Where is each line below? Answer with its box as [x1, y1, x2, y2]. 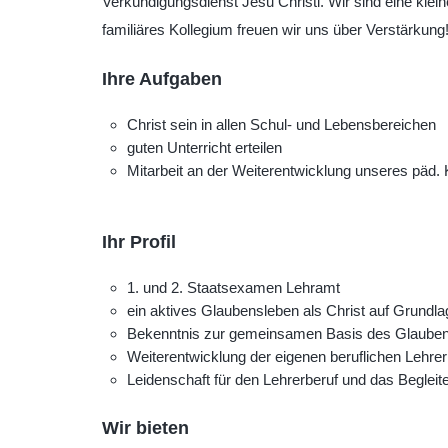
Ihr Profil [102, 231, 176, 253]
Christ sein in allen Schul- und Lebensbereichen [126, 116, 436, 134]
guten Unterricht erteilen [126, 139, 282, 157]
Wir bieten [102, 416, 189, 438]
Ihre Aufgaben [102, 68, 222, 90]
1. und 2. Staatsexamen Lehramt [126, 279, 340, 297]
